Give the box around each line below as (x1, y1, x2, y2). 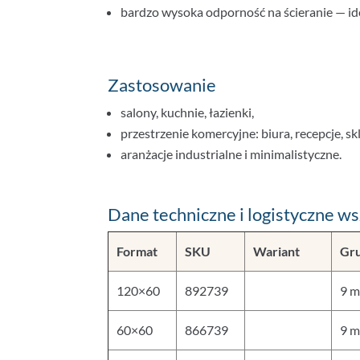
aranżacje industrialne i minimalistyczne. (121, 145, 342, 162)
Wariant (253, 243, 301, 259)
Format (117, 243, 158, 259)
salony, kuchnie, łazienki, (121, 104, 255, 120)
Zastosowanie (108, 73, 217, 96)
